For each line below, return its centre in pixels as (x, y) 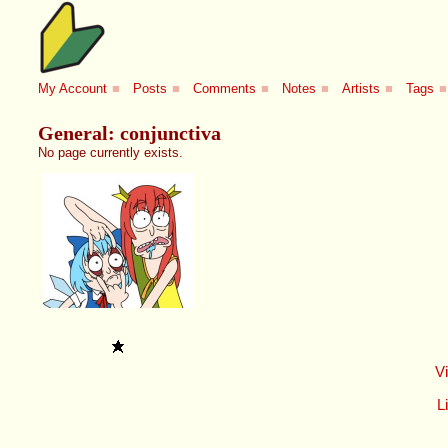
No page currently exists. (111, 152)
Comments (225, 89)
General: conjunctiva (130, 132)
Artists (361, 89)
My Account (73, 89)
